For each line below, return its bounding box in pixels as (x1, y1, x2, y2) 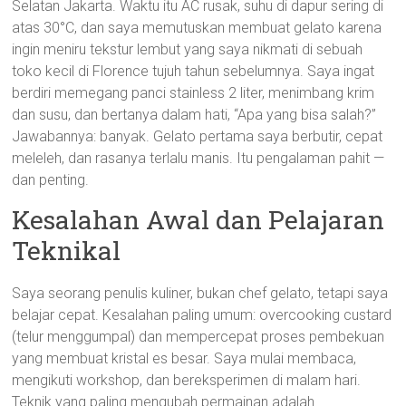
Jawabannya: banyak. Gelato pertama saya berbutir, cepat (12, 128, 383, 145)
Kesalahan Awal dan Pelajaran (12, 203, 385, 237)
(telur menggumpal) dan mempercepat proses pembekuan (12, 328, 385, 345)
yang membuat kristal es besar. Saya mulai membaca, (12, 350, 357, 367)
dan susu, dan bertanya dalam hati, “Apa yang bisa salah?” (12, 106, 377, 123)
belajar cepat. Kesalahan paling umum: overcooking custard (12, 306, 392, 324)
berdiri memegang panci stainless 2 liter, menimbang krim (12, 84, 375, 101)
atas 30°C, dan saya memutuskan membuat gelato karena (12, 19, 382, 36)
